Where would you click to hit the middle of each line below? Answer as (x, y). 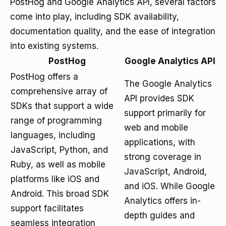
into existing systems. (54, 46)
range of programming (56, 121)
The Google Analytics (168, 84)
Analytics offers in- (162, 201)
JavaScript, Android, (165, 172)
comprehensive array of (59, 91)
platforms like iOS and (55, 179)
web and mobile (156, 128)
